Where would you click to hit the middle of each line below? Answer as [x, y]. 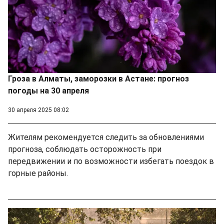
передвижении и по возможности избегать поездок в [111, 161]
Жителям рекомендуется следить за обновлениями [106, 137]
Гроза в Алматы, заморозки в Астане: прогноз [98, 78]
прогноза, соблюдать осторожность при [85, 149]
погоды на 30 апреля [48, 90]
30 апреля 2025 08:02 [38, 110]
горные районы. [38, 173]
